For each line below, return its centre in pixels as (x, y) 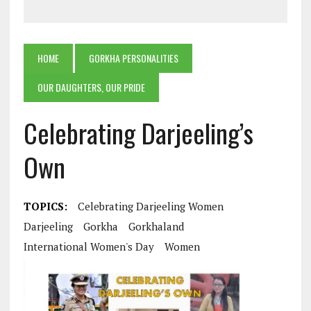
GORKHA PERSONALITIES (133, 58)
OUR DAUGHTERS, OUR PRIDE (91, 87)
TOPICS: (45, 207)
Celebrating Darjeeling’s (138, 133)
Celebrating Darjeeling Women (150, 207)
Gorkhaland (156, 227)
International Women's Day (89, 247)
